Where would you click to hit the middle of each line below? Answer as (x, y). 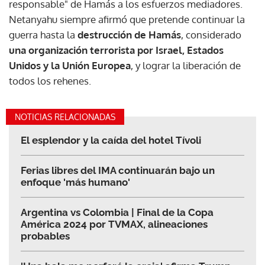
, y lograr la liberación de (186, 65)
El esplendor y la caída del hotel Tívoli (111, 140)
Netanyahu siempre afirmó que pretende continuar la (127, 19)
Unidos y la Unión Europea (70, 65)
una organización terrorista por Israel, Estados (116, 50)
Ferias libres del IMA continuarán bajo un (118, 170)
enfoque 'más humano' (75, 182)
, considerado (211, 34)
